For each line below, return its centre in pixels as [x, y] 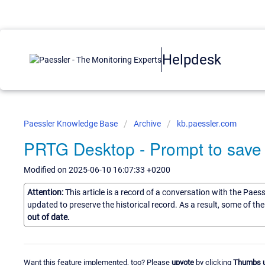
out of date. [49, 217]
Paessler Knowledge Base [72, 124]
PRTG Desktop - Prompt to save [143, 148]
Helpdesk [192, 59]
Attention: [46, 192]
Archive [147, 124]
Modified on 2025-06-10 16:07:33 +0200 [97, 170]
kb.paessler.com [207, 124]
